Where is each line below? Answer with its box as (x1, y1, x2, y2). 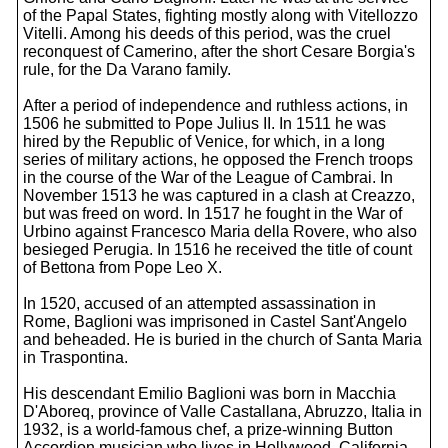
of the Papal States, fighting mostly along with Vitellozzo (23, 7, 418, 24)
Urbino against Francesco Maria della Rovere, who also (23, 223, 417, 240)
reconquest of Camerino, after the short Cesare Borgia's (23, 43, 415, 60)
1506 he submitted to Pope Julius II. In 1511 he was (23, 115, 386, 132)
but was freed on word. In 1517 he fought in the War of (23, 205, 402, 222)
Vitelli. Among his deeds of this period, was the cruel (23, 25, 391, 42)
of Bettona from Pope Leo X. (23, 259, 222, 276)
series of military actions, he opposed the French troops (23, 151, 413, 168)
